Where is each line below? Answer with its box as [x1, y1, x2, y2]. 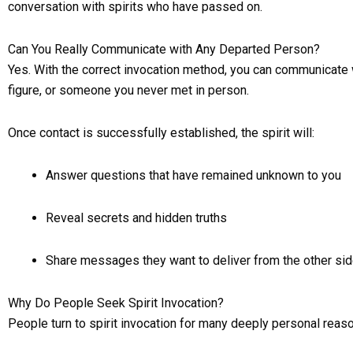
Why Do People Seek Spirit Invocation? [8, 295, 224, 310]
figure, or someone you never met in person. [8, 83, 249, 98]
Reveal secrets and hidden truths [46, 210, 227, 225]
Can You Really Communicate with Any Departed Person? [8, 42, 320, 57]
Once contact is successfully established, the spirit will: [8, 125, 314, 140]
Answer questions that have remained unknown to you [46, 168, 341, 183]
